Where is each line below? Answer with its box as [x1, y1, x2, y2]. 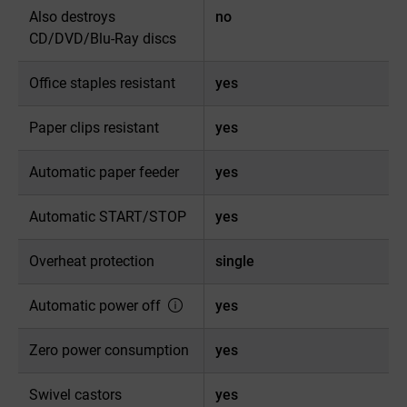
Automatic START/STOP [29, 207, 186, 225]
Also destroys [29, 7, 115, 25]
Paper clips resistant [29, 118, 159, 136]
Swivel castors [29, 385, 122, 403]
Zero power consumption [29, 341, 189, 359]
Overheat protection [29, 252, 154, 270]
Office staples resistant [29, 74, 175, 92]
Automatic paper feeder [29, 163, 179, 181]
